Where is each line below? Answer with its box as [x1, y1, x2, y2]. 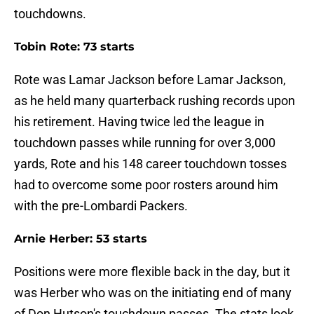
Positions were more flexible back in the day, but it [14, 264, 290, 280]
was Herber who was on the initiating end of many [14, 285, 292, 301]
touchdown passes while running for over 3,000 [14, 135, 275, 151]
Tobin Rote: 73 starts [14, 40, 135, 54]
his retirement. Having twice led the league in [14, 114, 264, 130]
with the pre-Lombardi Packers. [14, 198, 188, 214]
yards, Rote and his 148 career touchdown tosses [14, 156, 287, 172]
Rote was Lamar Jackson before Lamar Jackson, [14, 72, 286, 88]
